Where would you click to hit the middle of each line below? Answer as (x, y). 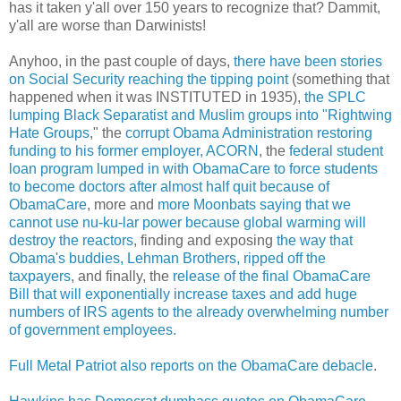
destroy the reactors (71, 240)
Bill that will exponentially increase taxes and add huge (183, 294)
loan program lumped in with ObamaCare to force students (193, 168)
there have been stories (308, 61)
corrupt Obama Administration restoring (249, 132)
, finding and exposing (205, 240)
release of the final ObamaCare (272, 276)
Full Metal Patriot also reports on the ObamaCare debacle (191, 365)
